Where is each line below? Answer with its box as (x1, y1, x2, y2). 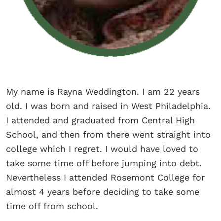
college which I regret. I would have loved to (6, 143, 198, 154)
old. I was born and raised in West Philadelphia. (6, 100, 211, 111)
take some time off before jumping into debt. (6, 157, 202, 168)
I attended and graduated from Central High (6, 114, 195, 125)
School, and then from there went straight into (6, 129, 211, 140)
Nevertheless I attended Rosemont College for (6, 172, 205, 183)
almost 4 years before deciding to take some (6, 186, 199, 197)
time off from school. (6, 200, 98, 211)
